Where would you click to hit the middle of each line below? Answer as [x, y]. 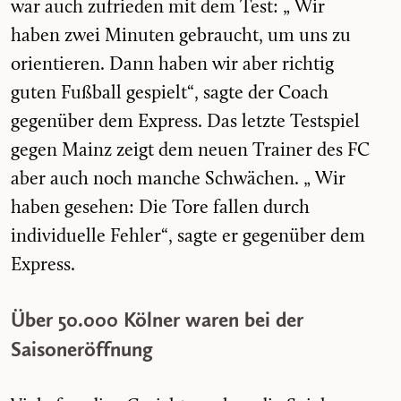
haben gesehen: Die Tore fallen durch [160, 208]
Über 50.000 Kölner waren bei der [157, 319]
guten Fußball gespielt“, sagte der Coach [170, 93]
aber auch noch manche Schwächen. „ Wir [178, 179]
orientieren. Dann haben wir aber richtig [172, 64]
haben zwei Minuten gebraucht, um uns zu [181, 36]
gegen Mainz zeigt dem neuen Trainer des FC [190, 150]
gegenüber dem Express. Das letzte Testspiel [185, 122]
